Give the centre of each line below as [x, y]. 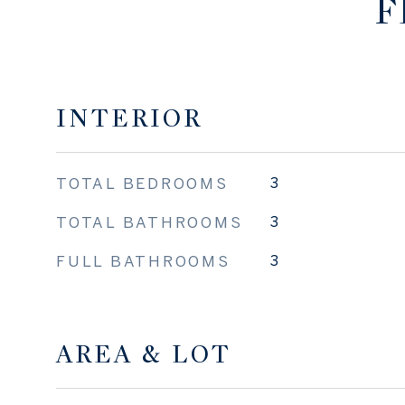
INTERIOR [129, 118]
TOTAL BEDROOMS [142, 183]
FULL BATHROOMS [143, 261]
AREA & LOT [144, 354]
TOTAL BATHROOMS [150, 222]
